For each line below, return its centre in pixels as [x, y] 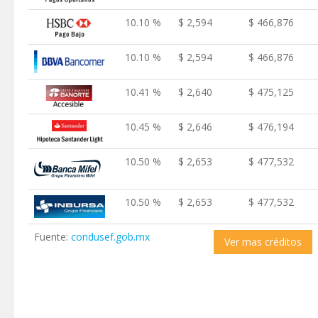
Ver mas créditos [263, 242]
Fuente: [53, 237]
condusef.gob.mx [110, 237]
